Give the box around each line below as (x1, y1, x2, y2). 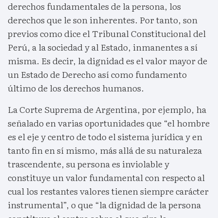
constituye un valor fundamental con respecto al (8, 170, 205, 184)
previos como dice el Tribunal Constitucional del (8, 26, 206, 40)
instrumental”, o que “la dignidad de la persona (8, 198, 201, 211)
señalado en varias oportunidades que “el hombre (8, 116, 210, 129)
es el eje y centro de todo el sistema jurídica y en (8, 129, 202, 143)
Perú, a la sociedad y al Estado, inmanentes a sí (8, 40, 198, 54)
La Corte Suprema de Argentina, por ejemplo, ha (8, 102, 206, 116)
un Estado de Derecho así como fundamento (8, 67, 187, 81)
